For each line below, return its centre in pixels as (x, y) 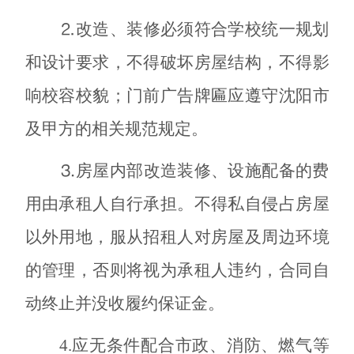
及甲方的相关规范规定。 (116, 128)
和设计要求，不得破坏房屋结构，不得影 (177, 62)
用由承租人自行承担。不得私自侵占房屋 (177, 203)
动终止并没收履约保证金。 (124, 303)
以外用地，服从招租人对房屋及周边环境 (177, 237)
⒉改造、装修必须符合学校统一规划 (194, 29)
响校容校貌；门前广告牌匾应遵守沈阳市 (177, 95)
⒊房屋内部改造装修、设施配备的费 (194, 170)
